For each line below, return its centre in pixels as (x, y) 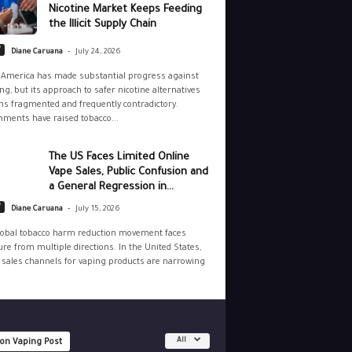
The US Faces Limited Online (119, 158)
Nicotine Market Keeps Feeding (125, 10)
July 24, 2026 (98, 53)
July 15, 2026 (97, 210)
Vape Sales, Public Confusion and (128, 173)
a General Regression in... (111, 188)
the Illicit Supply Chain (102, 25)
